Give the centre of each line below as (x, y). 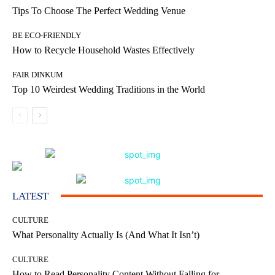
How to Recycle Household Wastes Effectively (103, 50)
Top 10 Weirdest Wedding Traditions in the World (109, 89)
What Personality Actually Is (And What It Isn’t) (106, 234)
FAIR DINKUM (38, 74)
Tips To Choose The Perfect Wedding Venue (99, 10)
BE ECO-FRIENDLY (47, 35)
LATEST (30, 196)
